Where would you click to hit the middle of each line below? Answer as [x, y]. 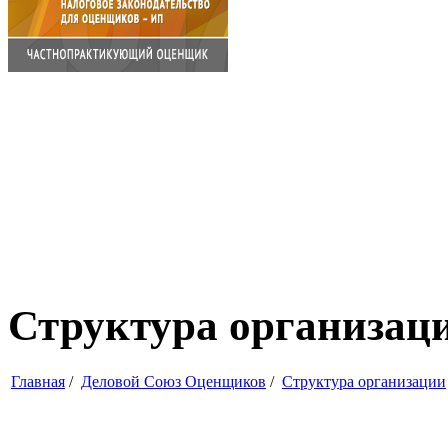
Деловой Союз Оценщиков [173, 381]
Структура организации [364, 381]
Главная [38, 381]
